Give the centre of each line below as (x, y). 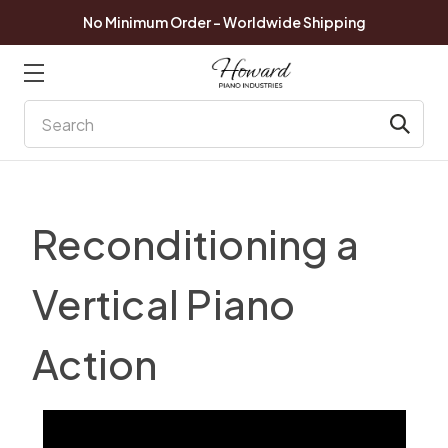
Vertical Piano (164, 303)
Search (50, 111)
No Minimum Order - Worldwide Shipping (224, 22)
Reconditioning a (195, 243)
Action (95, 363)
